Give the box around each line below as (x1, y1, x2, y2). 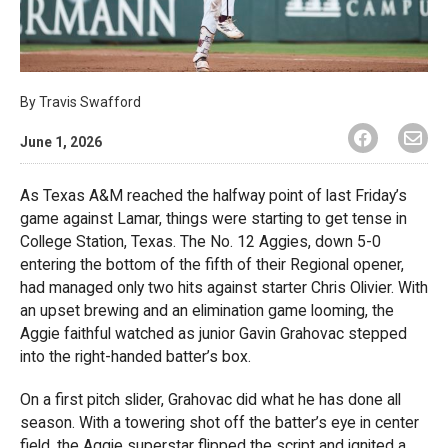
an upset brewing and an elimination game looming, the (20, 300, 394, 320)
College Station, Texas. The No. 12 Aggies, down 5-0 (20, 231, 381, 251)
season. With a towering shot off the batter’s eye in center (20, 412, 419, 432)
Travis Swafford (39, 93, 141, 110)
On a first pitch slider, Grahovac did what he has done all (20, 389, 401, 409)
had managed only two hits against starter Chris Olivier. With (20, 277, 428, 297)
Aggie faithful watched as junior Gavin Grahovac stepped (20, 323, 407, 343)
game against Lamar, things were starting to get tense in (20, 208, 407, 228)
